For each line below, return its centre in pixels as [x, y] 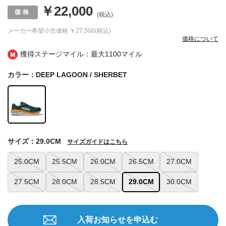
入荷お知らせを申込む [118, 219]
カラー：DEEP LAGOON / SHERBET [67, 75]
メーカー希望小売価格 [38, 31]
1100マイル [124, 54]
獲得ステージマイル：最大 [63, 54]
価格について [200, 39]
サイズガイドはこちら [97, 142]
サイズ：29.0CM [34, 141]
